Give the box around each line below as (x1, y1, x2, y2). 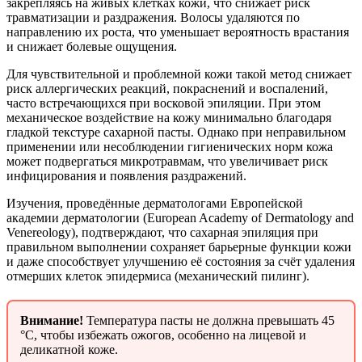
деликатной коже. (20, 343, 118, 357)
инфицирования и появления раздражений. (6, 169, 246, 183)
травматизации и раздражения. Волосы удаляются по (6, 11, 300, 25)
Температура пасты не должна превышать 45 (83, 314, 335, 328)
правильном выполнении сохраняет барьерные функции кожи (6, 240, 351, 255)
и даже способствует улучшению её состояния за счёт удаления (6, 255, 355, 269)
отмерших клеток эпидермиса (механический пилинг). (6, 269, 309, 284)
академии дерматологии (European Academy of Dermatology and (6, 211, 354, 225)
